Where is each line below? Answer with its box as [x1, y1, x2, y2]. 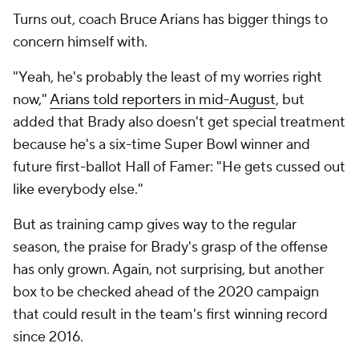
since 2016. [13, 328, 83, 346]
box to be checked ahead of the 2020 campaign [13, 283, 319, 301]
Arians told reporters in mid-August [50, 91, 276, 109]
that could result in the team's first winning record [13, 305, 328, 324]
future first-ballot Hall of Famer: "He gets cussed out [13, 158, 345, 176]
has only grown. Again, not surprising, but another [13, 260, 324, 279]
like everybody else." [13, 180, 143, 199]
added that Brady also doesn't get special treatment [13, 113, 345, 131]
